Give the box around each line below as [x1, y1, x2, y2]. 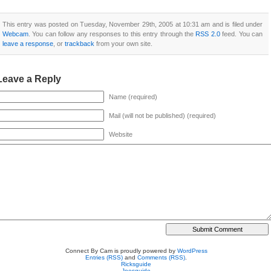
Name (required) [109, 93, 157, 100]
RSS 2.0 [195, 30, 220, 38]
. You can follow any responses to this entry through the [28, 30, 196, 38]
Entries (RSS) [85, 254, 123, 261]
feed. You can [220, 30, 263, 38]
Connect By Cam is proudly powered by [65, 247, 177, 254]
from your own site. [94, 40, 152, 47]
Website [109, 131, 132, 138]
